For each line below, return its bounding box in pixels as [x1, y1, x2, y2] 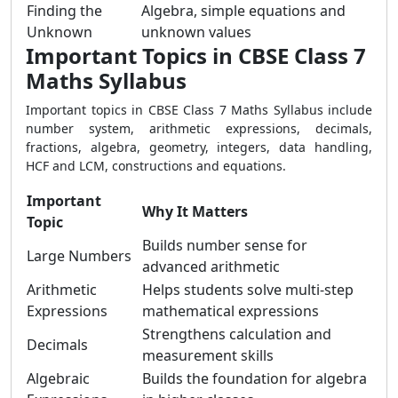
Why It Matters [142, 202, 248, 221]
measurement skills [142, 346, 274, 365]
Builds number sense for [142, 235, 307, 255]
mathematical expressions [142, 301, 319, 321]
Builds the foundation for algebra [142, 369, 367, 388]
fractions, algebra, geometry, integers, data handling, [26, 139, 372, 155]
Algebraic [27, 369, 90, 388]
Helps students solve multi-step [142, 280, 354, 299]
